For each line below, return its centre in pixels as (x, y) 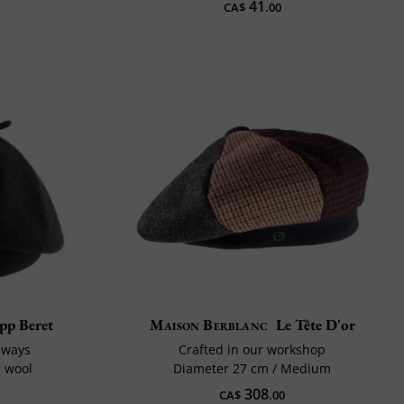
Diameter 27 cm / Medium (252, 369)
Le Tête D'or (315, 325)
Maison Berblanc (208, 325)
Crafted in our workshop (252, 350)
